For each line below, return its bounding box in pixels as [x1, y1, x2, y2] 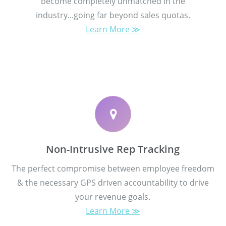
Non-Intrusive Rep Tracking [46, 142, 180, 156]
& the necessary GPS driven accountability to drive [17, 177, 209, 188]
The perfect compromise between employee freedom [11, 162, 214, 174]
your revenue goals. [75, 191, 151, 202]
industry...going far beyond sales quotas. [35, 9, 190, 21]
